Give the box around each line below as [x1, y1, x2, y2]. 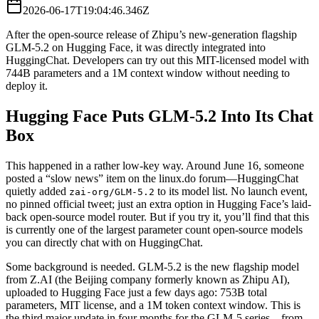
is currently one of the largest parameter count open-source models [6, 223, 303, 236]
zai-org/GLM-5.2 [69, 186, 155, 197]
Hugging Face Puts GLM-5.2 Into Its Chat [6, 106, 313, 125]
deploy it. [6, 79, 48, 92]
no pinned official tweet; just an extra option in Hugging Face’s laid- [6, 197, 311, 210]
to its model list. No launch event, [155, 184, 308, 197]
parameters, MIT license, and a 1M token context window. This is [6, 298, 300, 311]
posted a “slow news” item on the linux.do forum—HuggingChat [6, 172, 298, 184]
